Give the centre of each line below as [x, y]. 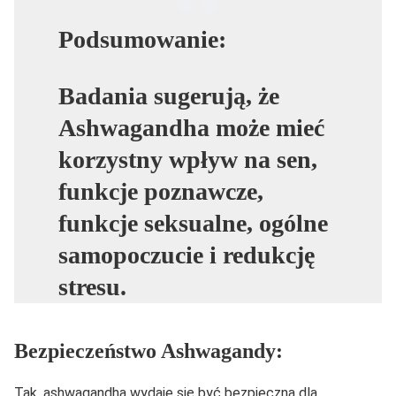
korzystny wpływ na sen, [188, 159]
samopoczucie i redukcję [187, 255]
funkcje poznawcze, [161, 191]
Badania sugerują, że [169, 95]
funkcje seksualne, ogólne [193, 223]
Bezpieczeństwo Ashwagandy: [148, 350]
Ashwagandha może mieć [191, 127]
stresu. [92, 286]
